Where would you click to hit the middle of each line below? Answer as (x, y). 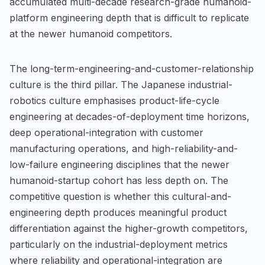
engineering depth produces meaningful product (118, 212)
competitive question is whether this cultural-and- (120, 196)
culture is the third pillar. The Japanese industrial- (121, 84)
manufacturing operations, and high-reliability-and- (124, 148)
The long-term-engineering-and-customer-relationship (132, 68)
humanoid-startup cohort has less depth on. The (119, 180)
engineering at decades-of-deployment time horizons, (130, 116)
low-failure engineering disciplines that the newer (119, 164)
